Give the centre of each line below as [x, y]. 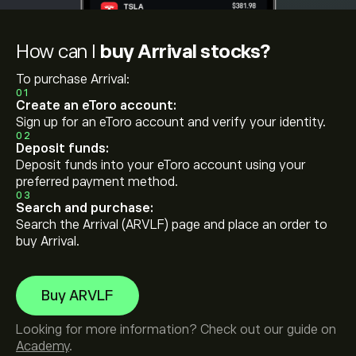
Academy [43, 346]
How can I [58, 51]
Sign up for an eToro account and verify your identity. [171, 122]
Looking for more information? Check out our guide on [176, 330]
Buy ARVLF [77, 296]
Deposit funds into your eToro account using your [161, 165]
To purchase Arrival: [73, 79]
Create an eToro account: [96, 106]
